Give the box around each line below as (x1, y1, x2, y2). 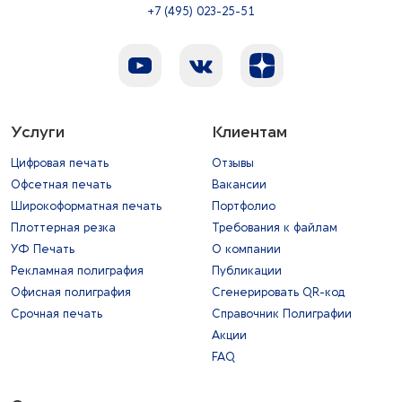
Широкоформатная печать (11, 199, 162, 213)
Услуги (11, 123, 65, 142)
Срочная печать (11, 307, 102, 320)
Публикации (212, 264, 282, 277)
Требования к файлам (212, 221, 337, 234)
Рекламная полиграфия (11, 264, 144, 277)
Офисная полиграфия (11, 285, 131, 299)
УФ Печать (11, 242, 74, 256)
